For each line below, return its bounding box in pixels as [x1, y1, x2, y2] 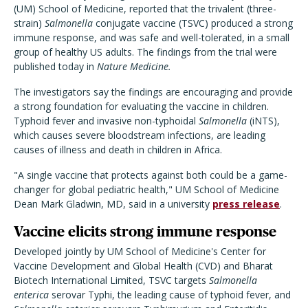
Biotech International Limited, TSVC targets [14, 274, 209, 287]
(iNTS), [250, 114, 280, 128]
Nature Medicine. [97, 60, 171, 74]
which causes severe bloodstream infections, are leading [14, 129, 265, 142]
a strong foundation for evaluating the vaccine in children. [14, 100, 269, 113]
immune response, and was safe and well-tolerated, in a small [14, 31, 289, 45]
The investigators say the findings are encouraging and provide [14, 85, 293, 99]
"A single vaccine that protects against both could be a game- [14, 168, 287, 182]
